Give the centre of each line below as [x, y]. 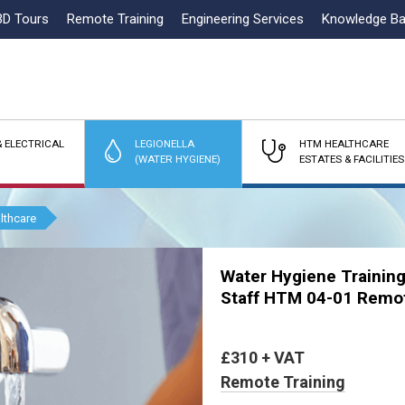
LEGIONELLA [165, 144]
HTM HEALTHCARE [344, 144]
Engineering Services [243, 19]
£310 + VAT [263, 358]
